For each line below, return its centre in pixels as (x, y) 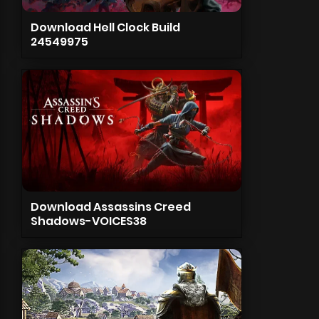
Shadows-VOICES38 (88, 221)
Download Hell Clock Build (105, 27)
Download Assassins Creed (110, 207)
